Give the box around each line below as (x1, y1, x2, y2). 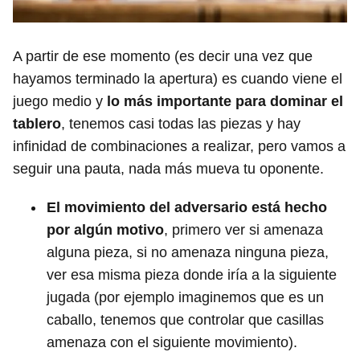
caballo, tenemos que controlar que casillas (47, 311, 324, 328)
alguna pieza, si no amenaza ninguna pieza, (47, 243, 329, 260)
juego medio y (13, 92, 107, 109)
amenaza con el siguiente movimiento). (47, 333, 297, 350)
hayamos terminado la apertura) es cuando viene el (13, 70, 342, 87)
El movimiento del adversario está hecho (47, 198, 327, 215)
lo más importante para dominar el (107, 92, 343, 109)
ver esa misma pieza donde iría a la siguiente (47, 266, 337, 283)
